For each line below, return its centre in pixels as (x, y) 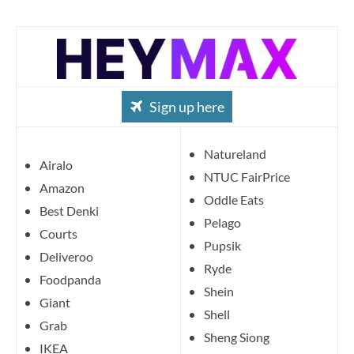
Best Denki (69, 210)
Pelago (222, 222)
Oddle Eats (234, 199)
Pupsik (222, 245)
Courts (58, 233)
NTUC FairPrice (247, 176)
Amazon (62, 187)
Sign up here (187, 106)
